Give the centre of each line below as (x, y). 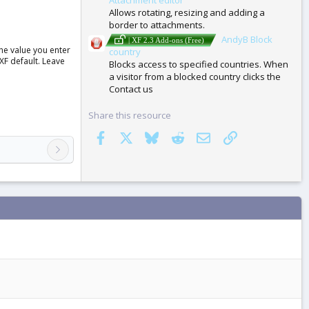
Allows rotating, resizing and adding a (187, 12)
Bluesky (175, 136)
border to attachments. (157, 24)
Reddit (197, 136)
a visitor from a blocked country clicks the (195, 77)
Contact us (131, 89)
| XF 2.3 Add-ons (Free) (166, 40)
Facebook (127, 136)
